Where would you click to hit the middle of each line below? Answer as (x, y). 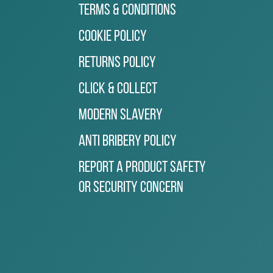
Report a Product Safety (143, 168)
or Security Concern (131, 188)
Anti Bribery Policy (128, 141)
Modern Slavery (121, 115)
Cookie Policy (113, 37)
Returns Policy (118, 63)
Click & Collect (118, 89)
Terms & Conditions (128, 10)
